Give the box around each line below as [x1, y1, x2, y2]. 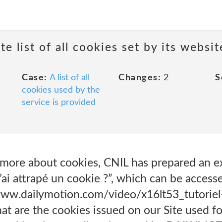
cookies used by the [22, 86, 100, 95]
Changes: [118, 73, 161, 82]
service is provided [22, 98, 96, 107]
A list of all [49, 73, 90, 82]
